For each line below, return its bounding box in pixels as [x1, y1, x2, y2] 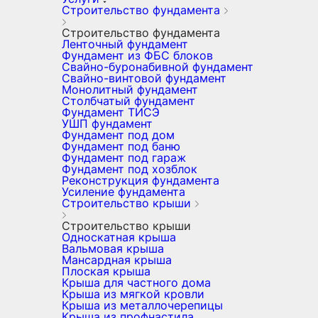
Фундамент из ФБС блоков [62, 48, 213, 62]
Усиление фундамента [62, 185, 185, 199]
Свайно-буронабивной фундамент [62, 60, 253, 74]
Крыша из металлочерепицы [62, 298, 223, 312]
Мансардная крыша [62, 253, 172, 267]
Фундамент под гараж [62, 150, 186, 165]
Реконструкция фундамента [62, 173, 219, 187]
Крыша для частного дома [62, 275, 211, 290]
